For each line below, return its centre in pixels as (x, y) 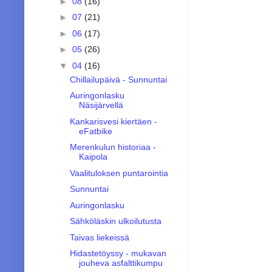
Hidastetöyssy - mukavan (118, 253)
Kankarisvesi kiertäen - (113, 121)
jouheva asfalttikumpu (121, 263)
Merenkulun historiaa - (113, 147)
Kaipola (93, 157)
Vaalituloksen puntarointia (119, 173)
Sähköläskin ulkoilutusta (115, 221)
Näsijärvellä (101, 105)
